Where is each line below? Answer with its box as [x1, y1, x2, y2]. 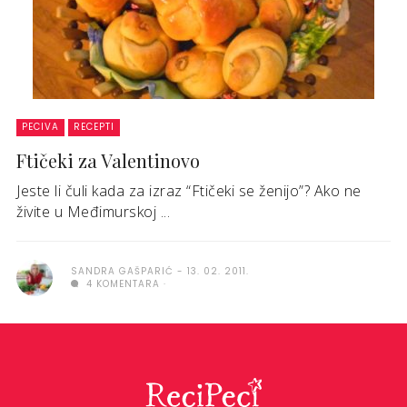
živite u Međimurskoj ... [16, 201, 170, 222]
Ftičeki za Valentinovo [16, 147, 200, 173]
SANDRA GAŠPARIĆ [71, 263, 174, 278]
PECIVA [22, 119, 59, 134]
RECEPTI [74, 119, 114, 134]
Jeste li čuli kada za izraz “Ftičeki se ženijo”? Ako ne [16, 180, 362, 201]
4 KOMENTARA [83, 276, 160, 291]
